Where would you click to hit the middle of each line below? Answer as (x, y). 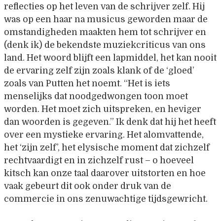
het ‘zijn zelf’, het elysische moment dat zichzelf (107, 147)
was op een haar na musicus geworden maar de (106, 19)
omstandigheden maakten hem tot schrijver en (105, 32)
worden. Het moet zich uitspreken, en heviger (103, 109)
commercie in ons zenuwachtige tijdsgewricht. (106, 199)
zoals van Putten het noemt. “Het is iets (87, 83)
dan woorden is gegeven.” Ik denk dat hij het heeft (110, 122)
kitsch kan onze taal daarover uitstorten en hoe (105, 173)
